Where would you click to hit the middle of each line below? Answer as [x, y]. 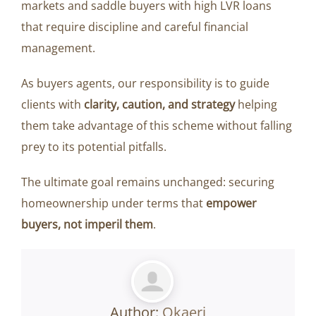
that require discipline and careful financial [135, 27]
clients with [53, 105]
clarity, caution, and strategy [159, 105]
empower [231, 203]
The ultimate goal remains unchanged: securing [148, 182]
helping [256, 105]
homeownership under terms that [114, 203]
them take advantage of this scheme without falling [157, 126]
